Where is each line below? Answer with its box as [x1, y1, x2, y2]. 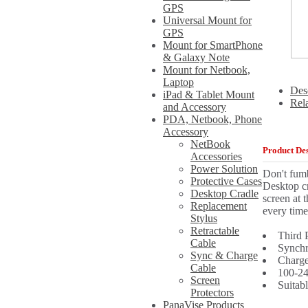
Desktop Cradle [190, 188, 258, 199]
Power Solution [190, 163, 258, 175]
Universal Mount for [163, 14, 252, 26]
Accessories [190, 151, 242, 162]
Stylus [190, 212, 217, 224]
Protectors [190, 287, 234, 298]
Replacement [190, 200, 247, 212]
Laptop [163, 76, 194, 88]
